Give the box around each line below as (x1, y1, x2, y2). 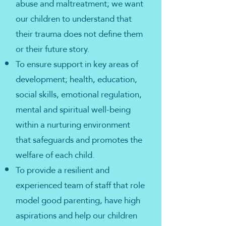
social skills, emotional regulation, (16, 87, 142, 102)
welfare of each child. (16, 147, 95, 163)
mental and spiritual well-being (16, 102, 131, 118)
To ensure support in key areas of (16, 56, 138, 72)
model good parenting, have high (16, 193, 140, 208)
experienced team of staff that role (16, 178, 145, 193)
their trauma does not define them (16, 26, 143, 42)
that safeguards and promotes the (16, 132, 142, 148)
